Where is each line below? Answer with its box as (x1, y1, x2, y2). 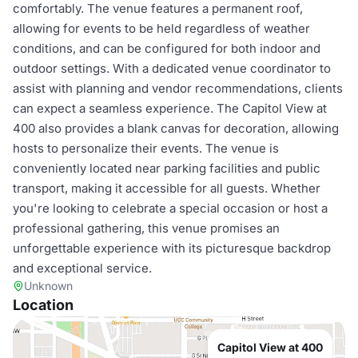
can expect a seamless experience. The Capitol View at (13, 101, 327, 116)
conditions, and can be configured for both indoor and (13, 41, 320, 56)
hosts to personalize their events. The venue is (13, 141, 279, 156)
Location (13, 296, 74, 313)
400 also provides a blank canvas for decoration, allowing (13, 121, 339, 136)
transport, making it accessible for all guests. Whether (13, 181, 320, 196)
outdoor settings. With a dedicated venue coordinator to (13, 61, 331, 76)
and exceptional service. (13, 261, 152, 276)
